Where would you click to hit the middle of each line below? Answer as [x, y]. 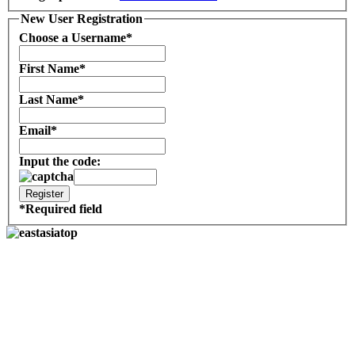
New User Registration [82, 18]
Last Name [48, 99]
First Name [49, 68]
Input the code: [60, 161]
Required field [64, 208]
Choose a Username [73, 37]
